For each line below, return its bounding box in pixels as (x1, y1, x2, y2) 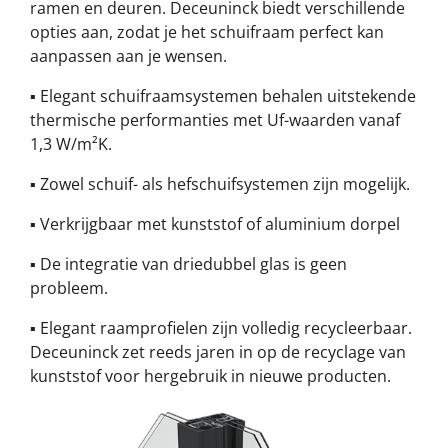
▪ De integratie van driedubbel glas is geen (30, 253, 347, 276)
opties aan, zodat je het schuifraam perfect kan (30, 21, 384, 44)
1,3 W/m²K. (30, 133, 112, 156)
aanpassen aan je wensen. (30, 45, 227, 68)
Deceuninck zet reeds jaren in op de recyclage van (30, 341, 406, 364)
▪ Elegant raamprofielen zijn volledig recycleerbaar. (30, 317, 412, 340)
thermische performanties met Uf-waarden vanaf (30, 109, 400, 132)
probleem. (30, 277, 108, 300)
